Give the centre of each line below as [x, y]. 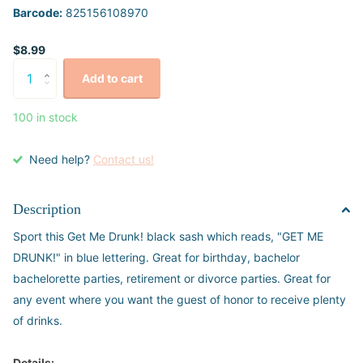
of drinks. [39, 321]
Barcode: [38, 13]
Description [47, 209]
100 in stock [45, 117]
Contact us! [124, 160]
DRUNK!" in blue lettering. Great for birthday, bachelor [156, 258]
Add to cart [112, 79]
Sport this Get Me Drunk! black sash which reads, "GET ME [168, 237]
